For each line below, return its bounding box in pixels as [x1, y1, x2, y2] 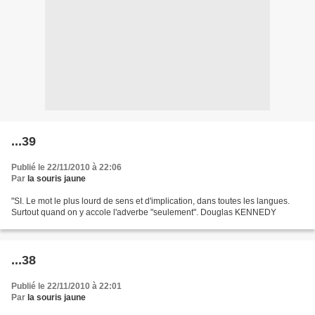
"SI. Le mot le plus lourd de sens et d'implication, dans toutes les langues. [11, 196, 290, 206]
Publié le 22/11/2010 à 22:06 [11, 162, 122, 172]
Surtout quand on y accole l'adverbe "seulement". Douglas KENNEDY [11, 207, 276, 217]
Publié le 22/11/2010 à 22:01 [11, 281, 122, 291]
